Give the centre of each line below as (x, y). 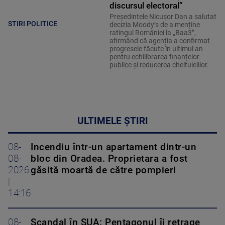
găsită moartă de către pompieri (103, 171)
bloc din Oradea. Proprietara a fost (109, 159)
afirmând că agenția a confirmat (159, 41)
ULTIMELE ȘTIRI (113, 121)
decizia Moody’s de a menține (154, 25)
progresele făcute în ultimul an (156, 49)
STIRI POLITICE (33, 23)
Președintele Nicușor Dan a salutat (163, 17)
